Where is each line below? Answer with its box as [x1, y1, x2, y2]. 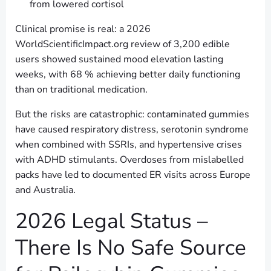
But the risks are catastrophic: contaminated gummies [15, 108, 249, 122]
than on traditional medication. [15, 83, 148, 97]
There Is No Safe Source [15, 233, 246, 263]
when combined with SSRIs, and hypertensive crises [15, 138, 242, 152]
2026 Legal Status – [15, 206, 208, 236]
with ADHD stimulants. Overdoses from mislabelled [15, 153, 244, 167]
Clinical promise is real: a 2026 [15, 22, 151, 36]
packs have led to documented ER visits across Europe [15, 168, 250, 182]
